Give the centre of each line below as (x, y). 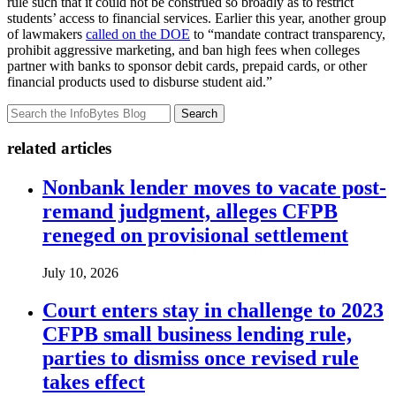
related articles (59, 148)
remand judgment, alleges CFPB (190, 212)
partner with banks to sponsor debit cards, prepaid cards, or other (187, 65)
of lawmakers (46, 34)
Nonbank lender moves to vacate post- (214, 188)
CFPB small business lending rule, (197, 334)
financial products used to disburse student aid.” (140, 81)
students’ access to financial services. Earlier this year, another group (197, 18)
